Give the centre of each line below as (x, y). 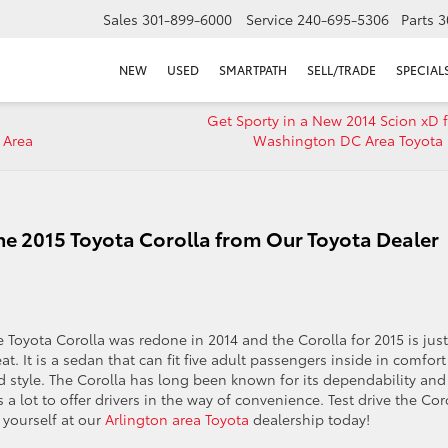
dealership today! (309, 419)
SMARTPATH (253, 70)
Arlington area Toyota (177, 419)
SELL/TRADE (341, 70)
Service (269, 19)
